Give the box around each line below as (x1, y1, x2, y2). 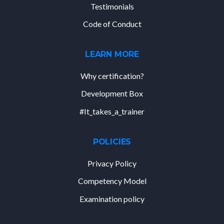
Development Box (81, 88, 143, 98)
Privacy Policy (87, 158, 136, 168)
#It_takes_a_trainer (79, 106, 144, 116)
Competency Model (77, 176, 146, 186)
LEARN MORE (85, 49, 139, 59)
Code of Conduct (82, 19, 141, 29)
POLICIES (92, 136, 131, 146)
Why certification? (80, 70, 144, 80)
